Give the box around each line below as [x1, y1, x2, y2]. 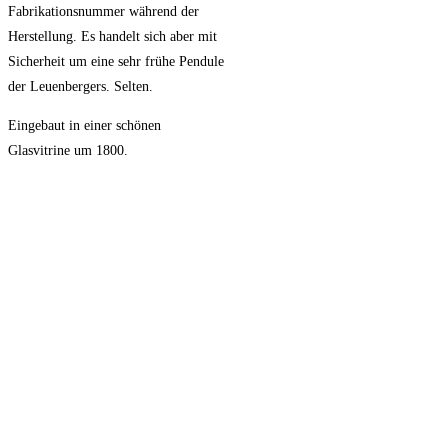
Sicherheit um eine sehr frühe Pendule [8, 54, 224, 70]
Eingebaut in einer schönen [8, 118, 161, 134]
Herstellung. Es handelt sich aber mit [8, 29, 217, 45]
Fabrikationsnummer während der [8, 4, 199, 20]
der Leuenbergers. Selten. [8, 79, 153, 95]
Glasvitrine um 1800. [8, 143, 128, 159]
